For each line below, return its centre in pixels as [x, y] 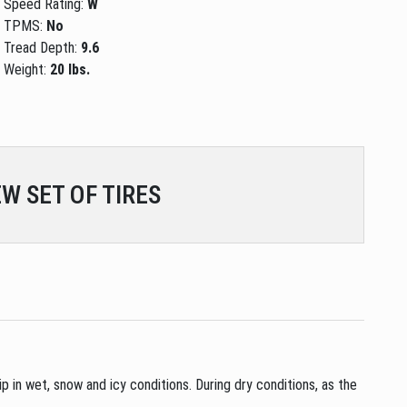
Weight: [27, 69]
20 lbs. [70, 69]
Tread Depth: [43, 47]
